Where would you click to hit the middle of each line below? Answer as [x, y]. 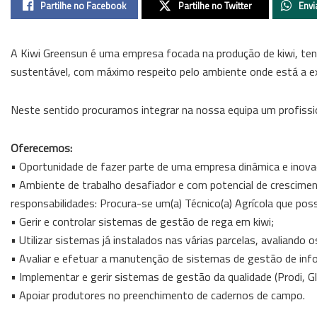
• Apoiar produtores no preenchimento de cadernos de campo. [158, 295]
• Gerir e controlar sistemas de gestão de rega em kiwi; [142, 221]
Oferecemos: [41, 148]
